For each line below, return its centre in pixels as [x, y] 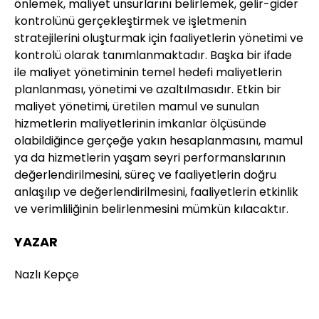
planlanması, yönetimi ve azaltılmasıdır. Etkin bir [148, 89]
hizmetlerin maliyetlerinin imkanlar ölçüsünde [140, 123]
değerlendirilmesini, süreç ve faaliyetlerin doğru [145, 174]
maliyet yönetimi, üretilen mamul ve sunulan [137, 106]
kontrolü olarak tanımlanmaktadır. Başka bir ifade [153, 55]
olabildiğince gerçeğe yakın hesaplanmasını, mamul [158, 140]
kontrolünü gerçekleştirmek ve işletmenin [130, 21]
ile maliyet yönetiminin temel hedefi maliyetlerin [148, 72]
